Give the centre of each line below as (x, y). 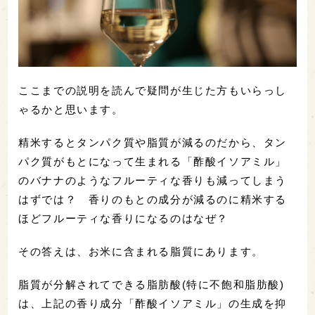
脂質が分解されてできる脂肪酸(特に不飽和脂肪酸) (152, 285)
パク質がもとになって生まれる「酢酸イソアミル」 (153, 162)
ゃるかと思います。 (71, 110)
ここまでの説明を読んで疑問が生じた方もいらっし (153, 91)
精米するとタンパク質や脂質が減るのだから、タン (153, 143)
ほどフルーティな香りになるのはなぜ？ (124, 219)
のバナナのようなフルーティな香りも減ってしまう (153, 181)
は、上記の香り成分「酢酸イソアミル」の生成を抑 (153, 304)
